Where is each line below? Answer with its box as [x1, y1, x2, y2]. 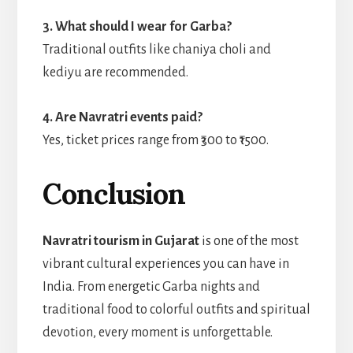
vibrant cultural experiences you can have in [42, 256, 289, 271]
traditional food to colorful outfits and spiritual [42, 302, 310, 317]
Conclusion [42, 175, 185, 212]
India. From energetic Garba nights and [42, 279, 260, 294]
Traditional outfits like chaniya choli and [42, 42, 271, 57]
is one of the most [199, 233, 299, 248]
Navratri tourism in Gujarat [42, 233, 199, 248]
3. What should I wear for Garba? [42, 19, 232, 34]
